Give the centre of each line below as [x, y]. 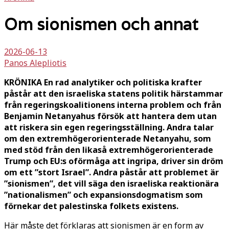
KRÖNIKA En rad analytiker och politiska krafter [103, 82]
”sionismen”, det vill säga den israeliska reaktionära [111, 183]
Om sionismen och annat [101, 25]
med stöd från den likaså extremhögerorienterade [109, 150]
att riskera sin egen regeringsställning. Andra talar [109, 127]
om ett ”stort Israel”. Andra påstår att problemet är [111, 172]
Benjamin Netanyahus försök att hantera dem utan [110, 116]
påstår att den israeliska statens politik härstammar [113, 93]
